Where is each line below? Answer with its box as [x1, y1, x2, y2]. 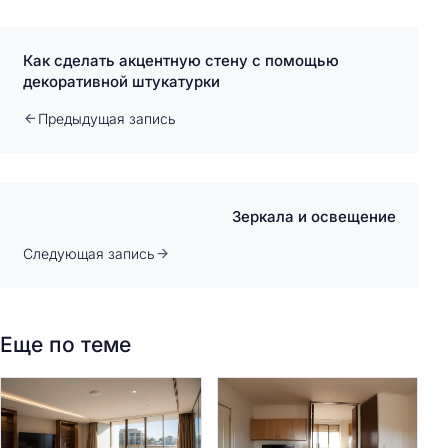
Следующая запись [22, 244, 155, 262]
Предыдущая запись [37, 109, 176, 127]
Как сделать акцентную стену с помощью [22, 50, 339, 70]
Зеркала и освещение [231, 206, 396, 226]
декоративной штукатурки [22, 71, 220, 91]
